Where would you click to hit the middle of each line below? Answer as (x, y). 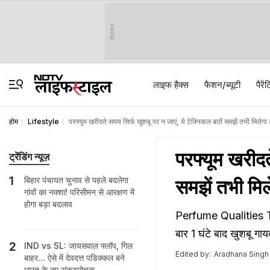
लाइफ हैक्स (171, 85)
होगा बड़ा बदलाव (48, 204)
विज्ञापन (112, 31)
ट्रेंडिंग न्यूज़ (29, 157)
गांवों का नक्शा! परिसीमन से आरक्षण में (79, 192)
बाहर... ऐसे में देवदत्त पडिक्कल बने (74, 258)
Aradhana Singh (241, 254)
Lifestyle (43, 121)
